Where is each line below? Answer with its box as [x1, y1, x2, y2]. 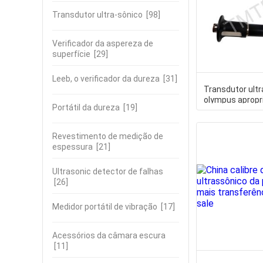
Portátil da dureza [52, 103, 120, 112]
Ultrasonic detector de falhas [52, 167, 163, 176]
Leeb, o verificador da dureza [52, 74, 160, 83]
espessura [52, 142, 93, 151]
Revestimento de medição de [52, 131, 163, 141]
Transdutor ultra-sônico [52, 10, 143, 19]
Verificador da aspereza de [52, 39, 153, 48]
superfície [52, 49, 90, 59]
